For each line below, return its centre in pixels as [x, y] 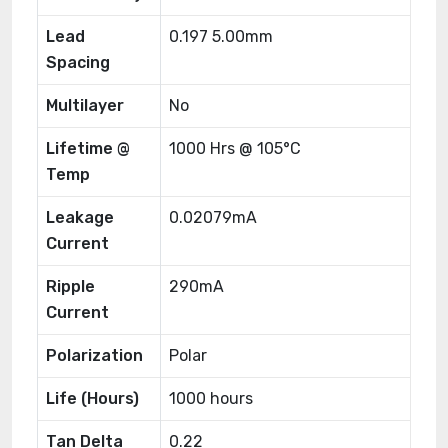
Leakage [80, 217]
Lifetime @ [88, 148]
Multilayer [85, 105]
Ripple [70, 286]
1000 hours [211, 398]
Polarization [94, 355]
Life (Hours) [92, 398]
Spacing [78, 62]
